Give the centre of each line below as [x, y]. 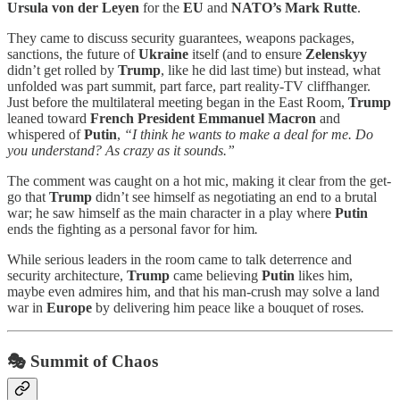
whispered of [46, 135]
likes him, [324, 276]
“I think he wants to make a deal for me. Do [249, 135]
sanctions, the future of [73, 54]
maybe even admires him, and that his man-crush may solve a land [193, 292]
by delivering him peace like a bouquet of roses [226, 308]
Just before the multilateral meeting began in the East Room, [178, 103]
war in [27, 308]
